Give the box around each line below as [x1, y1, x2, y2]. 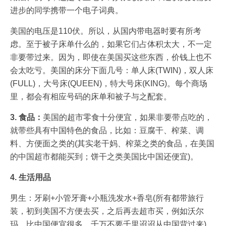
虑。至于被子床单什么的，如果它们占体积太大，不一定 [10, 40, 212, 48]
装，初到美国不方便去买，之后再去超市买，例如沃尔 [10, 207, 204, 215]
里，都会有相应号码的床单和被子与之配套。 [10, 92, 172, 101]
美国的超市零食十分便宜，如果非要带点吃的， [43, 113, 212, 122]
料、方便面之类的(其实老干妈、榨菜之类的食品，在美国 [10, 139, 214, 148]
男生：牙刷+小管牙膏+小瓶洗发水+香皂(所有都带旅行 [10, 194, 204, 202]
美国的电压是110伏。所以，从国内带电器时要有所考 [10, 27, 201, 35]
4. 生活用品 [10, 173, 51, 182]
